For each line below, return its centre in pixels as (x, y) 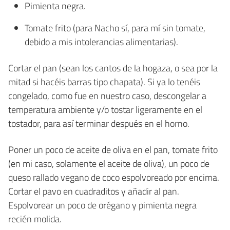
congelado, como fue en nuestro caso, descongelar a (107, 95)
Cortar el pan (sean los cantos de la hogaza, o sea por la (113, 68)
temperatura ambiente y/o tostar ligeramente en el (105, 109)
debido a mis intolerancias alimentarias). (101, 42)
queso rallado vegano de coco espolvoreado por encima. (114, 177)
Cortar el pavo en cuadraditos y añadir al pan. (94, 191)
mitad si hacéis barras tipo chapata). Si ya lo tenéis (104, 82)
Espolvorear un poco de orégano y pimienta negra (102, 205)
